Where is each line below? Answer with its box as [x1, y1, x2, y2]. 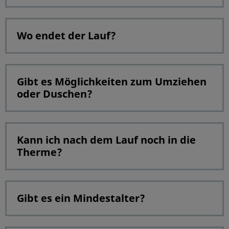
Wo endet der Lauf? [17, 28, 116, 42]
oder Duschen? [17, 86, 93, 101]
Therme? [17, 145, 62, 159]
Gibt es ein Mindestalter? [17, 191, 145, 205]
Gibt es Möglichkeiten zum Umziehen [17, 74, 207, 88]
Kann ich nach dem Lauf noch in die [17, 132, 196, 147]
